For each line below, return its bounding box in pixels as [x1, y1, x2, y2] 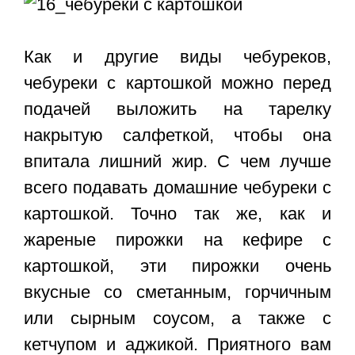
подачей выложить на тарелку [24, 99, 331, 120]
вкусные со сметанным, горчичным [24, 282, 331, 303]
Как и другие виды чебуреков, [24, 47, 331, 67]
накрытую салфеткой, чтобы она [24, 125, 331, 146]
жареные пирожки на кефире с [24, 230, 331, 250]
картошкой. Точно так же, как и [24, 204, 331, 224]
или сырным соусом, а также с [24, 308, 331, 329]
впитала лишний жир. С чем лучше [24, 151, 331, 172]
